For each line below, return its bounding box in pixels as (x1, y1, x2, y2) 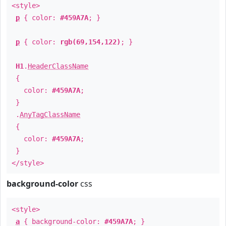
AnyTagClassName (20, 110, 80, 119)
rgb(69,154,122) (60, 38, 121, 46)
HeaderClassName (28, 62, 88, 70)
